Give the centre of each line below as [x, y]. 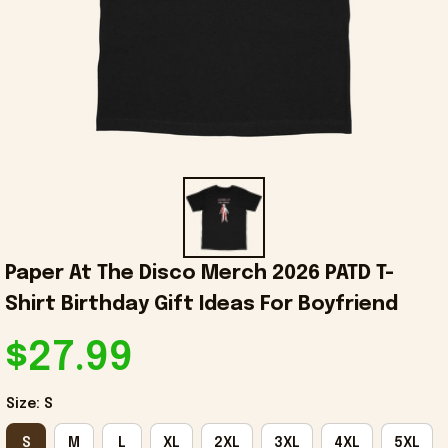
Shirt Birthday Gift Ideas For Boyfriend [201, 305]
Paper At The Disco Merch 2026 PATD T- [199, 274]
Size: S [29, 404]
